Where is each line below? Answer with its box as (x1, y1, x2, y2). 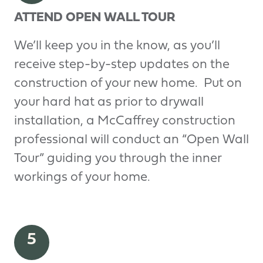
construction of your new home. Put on (14, 77, 242, 90)
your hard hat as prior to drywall (14, 96, 204, 109)
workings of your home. (14, 171, 150, 184)
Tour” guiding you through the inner (14, 152, 221, 165)
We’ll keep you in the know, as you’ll (14, 39, 220, 52)
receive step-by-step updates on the (14, 58, 230, 71)
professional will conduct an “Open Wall (14, 133, 249, 146)
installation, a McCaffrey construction (14, 114, 235, 127)
